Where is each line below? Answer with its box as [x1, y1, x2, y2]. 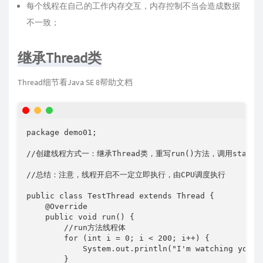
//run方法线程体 [26, 223, 126, 232]
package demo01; [26, 128, 97, 137]
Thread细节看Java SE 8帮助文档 [18, 77, 133, 88]
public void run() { [26, 213, 134, 222]
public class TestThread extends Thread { [26, 191, 214, 201]
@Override [26, 202, 87, 211]
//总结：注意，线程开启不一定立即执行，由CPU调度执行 [26, 170, 225, 180]
